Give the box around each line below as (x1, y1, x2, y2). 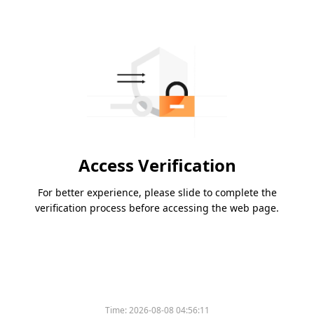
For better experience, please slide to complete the (37, 186, 277, 200)
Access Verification (78, 153, 236, 177)
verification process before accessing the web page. (35, 201, 279, 215)
